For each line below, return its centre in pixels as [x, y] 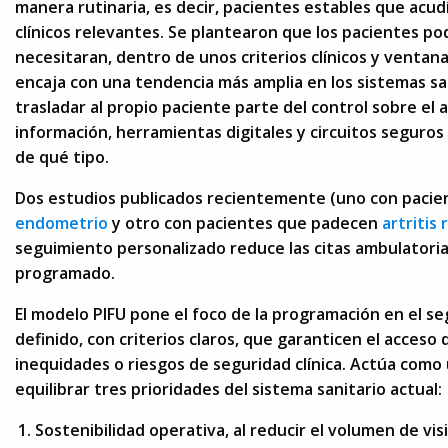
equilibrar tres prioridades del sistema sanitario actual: [228, 388]
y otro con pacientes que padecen [245, 222]
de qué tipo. [62, 156]
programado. [65, 272]
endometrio [61, 222]
